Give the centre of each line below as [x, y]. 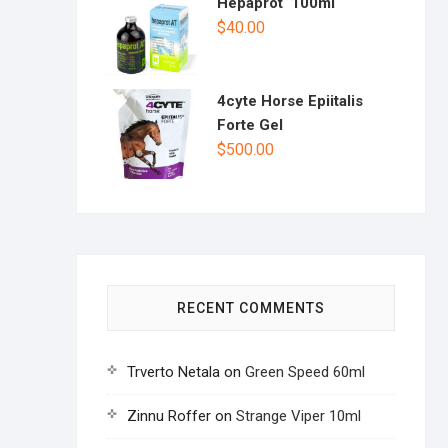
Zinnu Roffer [169, 416]
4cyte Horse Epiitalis [290, 101]
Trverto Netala [173, 372]
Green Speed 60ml [305, 372]
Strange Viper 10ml [298, 416]
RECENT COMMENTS [251, 308]
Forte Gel [250, 125]
